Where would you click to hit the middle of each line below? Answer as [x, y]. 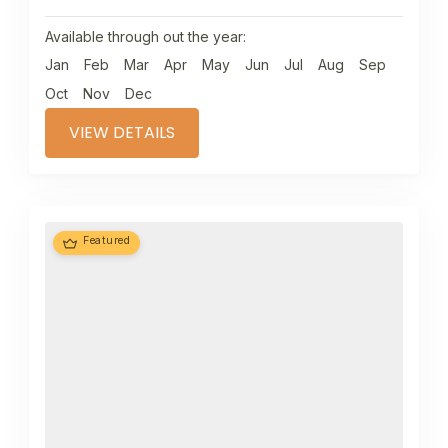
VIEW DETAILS [122, 133]
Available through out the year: [145, 37]
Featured [106, 241]
